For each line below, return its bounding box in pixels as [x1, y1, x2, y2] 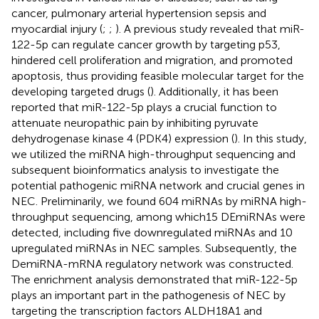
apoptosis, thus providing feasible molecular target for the [11, 68, 304, 83]
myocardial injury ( [11, 21, 103, 36]
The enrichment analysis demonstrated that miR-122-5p [11, 272, 298, 286]
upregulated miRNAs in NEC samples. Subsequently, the [11, 241, 297, 255]
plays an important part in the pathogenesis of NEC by [11, 288, 286, 302]
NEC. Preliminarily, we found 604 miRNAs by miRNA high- [11, 194, 307, 208]
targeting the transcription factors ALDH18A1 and [11, 303, 262, 318]
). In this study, [234, 131, 307, 145]
